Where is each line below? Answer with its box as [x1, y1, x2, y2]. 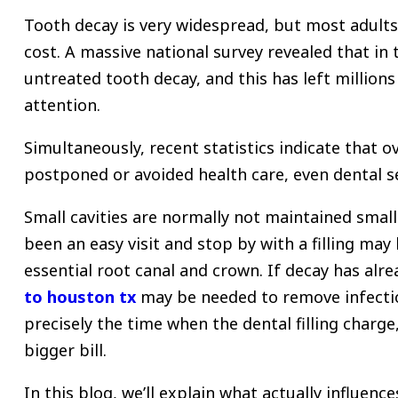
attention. [24, 94, 100, 116]
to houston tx [24, 286, 136, 308]
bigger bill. [24, 339, 107, 362]
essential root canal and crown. [24, 259, 263, 282]
